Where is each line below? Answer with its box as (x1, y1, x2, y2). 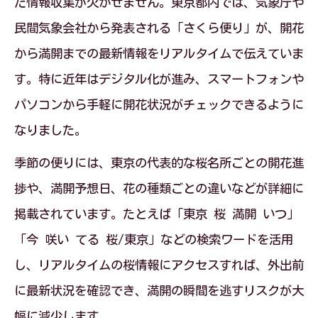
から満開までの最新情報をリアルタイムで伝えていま (14, 48, 304, 60)
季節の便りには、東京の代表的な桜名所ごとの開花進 (14, 157, 304, 169)
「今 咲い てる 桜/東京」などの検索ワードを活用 (14, 234, 293, 246)
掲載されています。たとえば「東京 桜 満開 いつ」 (14, 208, 299, 220)
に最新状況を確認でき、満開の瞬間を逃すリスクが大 (14, 285, 304, 297)
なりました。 (14, 124, 87, 136)
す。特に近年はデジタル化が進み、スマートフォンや (14, 73, 304, 85)
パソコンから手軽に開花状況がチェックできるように (14, 99, 304, 111)
